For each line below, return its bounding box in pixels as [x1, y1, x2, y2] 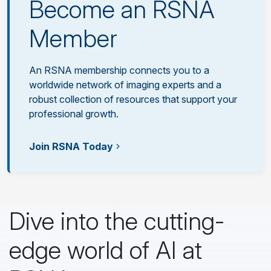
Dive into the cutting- [9, 206, 224, 237]
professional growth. [29, 108, 119, 120]
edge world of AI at [9, 235, 202, 266]
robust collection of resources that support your [29, 93, 237, 106]
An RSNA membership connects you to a [29, 64, 209, 77]
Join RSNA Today [29, 140, 113, 153]
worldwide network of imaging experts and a [29, 79, 221, 91]
